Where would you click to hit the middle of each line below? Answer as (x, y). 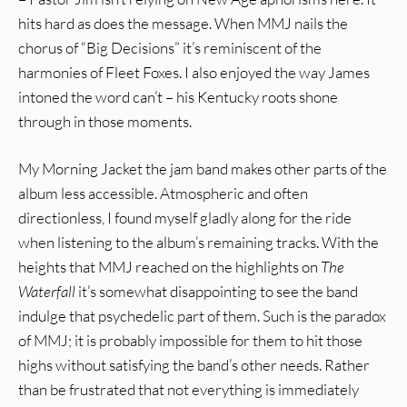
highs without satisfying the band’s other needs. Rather (194, 365)
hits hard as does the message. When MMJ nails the (183, 23)
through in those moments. (105, 121)
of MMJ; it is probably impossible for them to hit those (190, 341)
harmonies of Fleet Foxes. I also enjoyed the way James (194, 72)
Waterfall (47, 292)
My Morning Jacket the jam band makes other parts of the (203, 169)
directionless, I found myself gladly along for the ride (185, 218)
